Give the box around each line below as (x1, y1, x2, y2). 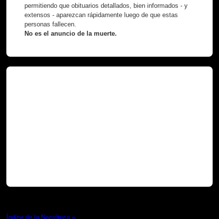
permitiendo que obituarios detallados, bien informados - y (24, 1, 188, 9)
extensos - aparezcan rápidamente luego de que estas (24, 11, 178, 19)
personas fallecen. (24, 20, 77, 28)
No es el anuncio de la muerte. (24, 29, 117, 37)
